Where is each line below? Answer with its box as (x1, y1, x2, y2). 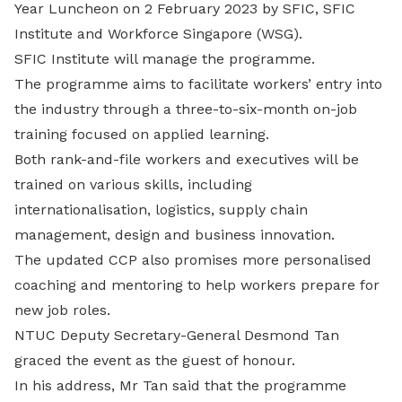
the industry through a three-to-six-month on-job (14, 100, 357, 118)
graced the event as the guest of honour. (14, 352, 295, 369)
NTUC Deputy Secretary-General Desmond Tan (14, 327, 339, 344)
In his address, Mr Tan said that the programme (14, 377, 346, 394)
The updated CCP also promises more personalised (14, 251, 371, 268)
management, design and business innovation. (14, 226, 335, 243)
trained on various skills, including (14, 176, 252, 193)
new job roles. (14, 301, 110, 319)
